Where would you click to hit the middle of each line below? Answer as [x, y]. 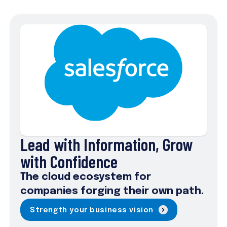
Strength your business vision [92, 210]
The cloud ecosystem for [86, 177]
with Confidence [69, 161]
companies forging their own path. [112, 191]
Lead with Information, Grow [106, 144]
